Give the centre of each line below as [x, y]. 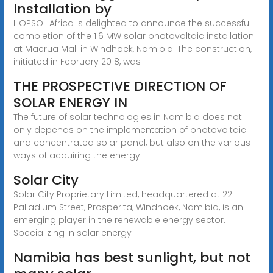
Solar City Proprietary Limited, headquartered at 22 [122, 194]
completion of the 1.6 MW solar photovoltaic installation [133, 36]
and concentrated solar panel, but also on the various [132, 142]
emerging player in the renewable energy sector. [119, 220]
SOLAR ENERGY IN [70, 102]
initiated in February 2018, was [77, 61]
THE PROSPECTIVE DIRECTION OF [120, 86]
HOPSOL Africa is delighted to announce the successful [132, 23]
